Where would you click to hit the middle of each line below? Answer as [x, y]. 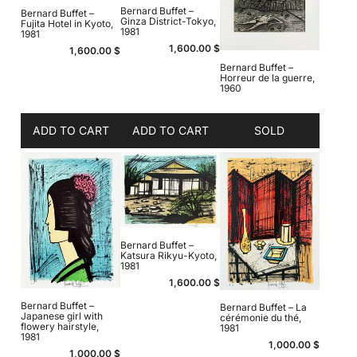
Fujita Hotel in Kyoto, [67, 24]
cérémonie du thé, [260, 318]
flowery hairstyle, [60, 327]
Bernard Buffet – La [263, 308]
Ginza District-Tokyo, [169, 21]
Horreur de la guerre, [267, 77]
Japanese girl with [62, 316]
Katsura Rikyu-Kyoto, [169, 255]
